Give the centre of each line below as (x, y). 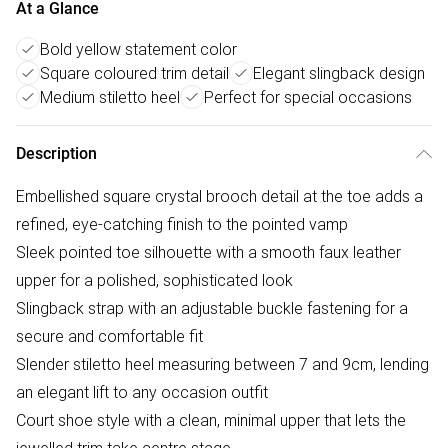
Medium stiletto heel (110, 97)
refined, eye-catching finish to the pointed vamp (182, 224)
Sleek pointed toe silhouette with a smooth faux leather (208, 252)
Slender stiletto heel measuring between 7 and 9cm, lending (222, 364)
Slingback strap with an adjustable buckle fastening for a (212, 308)
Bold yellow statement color (138, 49)
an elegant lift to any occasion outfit (142, 392)
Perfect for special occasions (308, 97)
